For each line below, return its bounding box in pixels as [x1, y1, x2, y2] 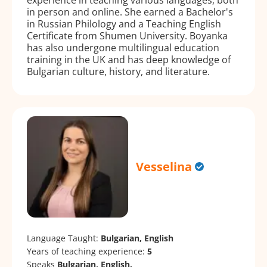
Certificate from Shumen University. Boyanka [27, 29, 228, 42]
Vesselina [136, 159, 193, 175]
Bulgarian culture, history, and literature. [27, 64, 210, 78]
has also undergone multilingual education [27, 41, 219, 54]
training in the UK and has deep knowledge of [27, 52, 231, 66]
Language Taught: [27, 232, 101, 244]
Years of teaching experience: [27, 245, 147, 257]
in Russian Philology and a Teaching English [27, 17, 221, 30]
